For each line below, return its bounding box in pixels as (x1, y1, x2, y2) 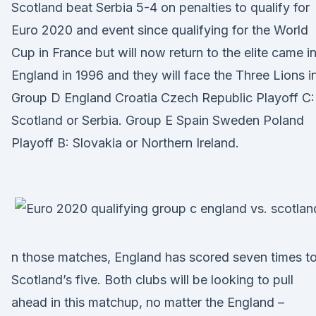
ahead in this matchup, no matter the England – (11, 295, 284, 310)
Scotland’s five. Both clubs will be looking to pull (11, 272, 293, 287)
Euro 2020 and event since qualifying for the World (11, 23, 308, 37)
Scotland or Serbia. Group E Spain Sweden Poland (11, 113, 304, 128)
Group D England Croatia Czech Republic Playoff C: (11, 90, 315, 105)
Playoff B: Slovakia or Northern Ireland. (11, 135, 239, 150)
